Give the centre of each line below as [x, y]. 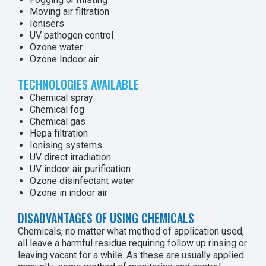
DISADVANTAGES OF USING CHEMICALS [106, 218]
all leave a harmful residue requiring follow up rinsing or [132, 243]
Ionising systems [66, 145]
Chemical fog [57, 110]
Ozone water [56, 47]
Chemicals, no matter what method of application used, [131, 231]
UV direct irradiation [70, 157]
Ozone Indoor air [64, 59]
